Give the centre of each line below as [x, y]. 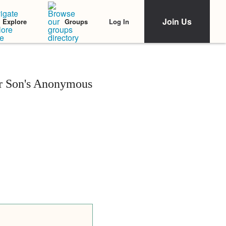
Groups [76, 21]
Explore [15, 21]
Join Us [177, 21]
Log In [119, 21]
